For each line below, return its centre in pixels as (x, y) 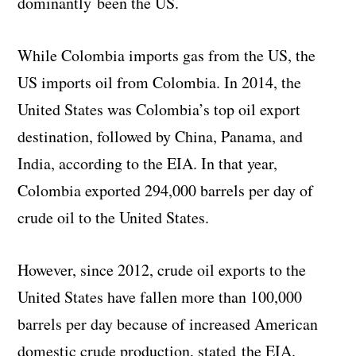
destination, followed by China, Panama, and (161, 137)
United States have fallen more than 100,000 (160, 297)
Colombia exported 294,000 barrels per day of (166, 191)
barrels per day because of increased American (168, 324)
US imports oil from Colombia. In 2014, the (160, 83)
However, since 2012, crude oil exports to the (162, 270)
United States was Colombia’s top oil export (159, 110)
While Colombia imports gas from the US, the (167, 56)
